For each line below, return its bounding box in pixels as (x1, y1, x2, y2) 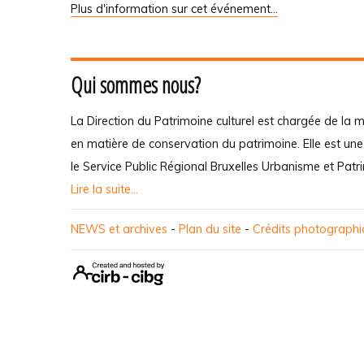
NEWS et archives (71, 222, 167, 237)
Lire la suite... (71, 182, 138, 197)
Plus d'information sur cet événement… (71, 2, 278, 17)
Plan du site (179, 222, 241, 237)
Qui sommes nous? (71, 70, 201, 101)
